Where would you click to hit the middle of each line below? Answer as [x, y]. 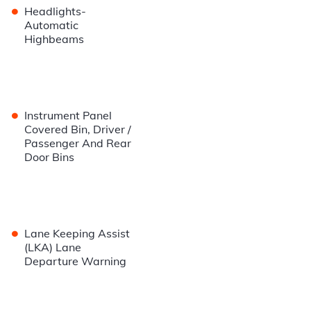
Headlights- [56, 11]
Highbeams [54, 39]
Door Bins [50, 157]
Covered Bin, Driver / [78, 129]
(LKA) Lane [53, 247]
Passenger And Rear [78, 143]
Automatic [52, 25]
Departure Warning [76, 261]
